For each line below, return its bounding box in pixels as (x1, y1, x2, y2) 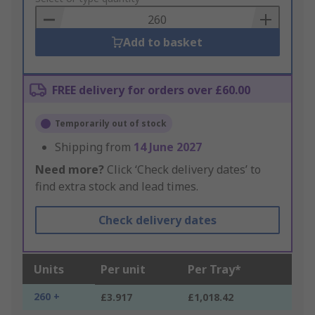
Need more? (35, 162, 104, 178)
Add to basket (123, 34, 203, 51)
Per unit (101, 262, 146, 278)
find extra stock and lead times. (35, 179, 198, 195)
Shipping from (55, 139, 134, 155)
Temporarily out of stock (55, 117, 167, 130)
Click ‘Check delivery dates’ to (104, 162, 261, 178)
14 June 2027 (134, 139, 202, 155)
